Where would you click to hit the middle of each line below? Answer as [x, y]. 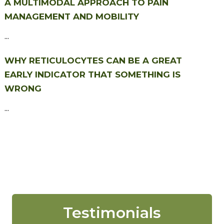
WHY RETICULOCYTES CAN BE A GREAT [93, 60]
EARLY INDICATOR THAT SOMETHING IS [92, 74]
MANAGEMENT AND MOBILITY [71, 16]
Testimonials [112, 212]
